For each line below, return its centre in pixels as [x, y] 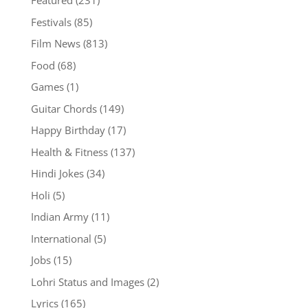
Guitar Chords [64, 108]
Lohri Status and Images [87, 282]
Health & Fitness [69, 152]
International [61, 238]
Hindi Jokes [57, 174]
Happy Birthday [68, 130]
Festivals [51, 22]
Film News [55, 44]
